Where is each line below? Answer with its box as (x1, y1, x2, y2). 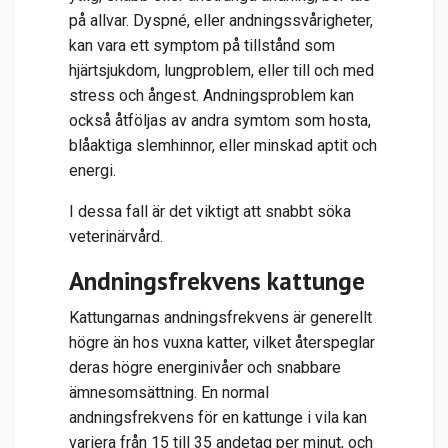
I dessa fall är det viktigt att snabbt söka (69, 201, 351, 221)
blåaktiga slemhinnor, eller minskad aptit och (69, 135, 377, 155)
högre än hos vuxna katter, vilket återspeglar (69, 332, 375, 352)
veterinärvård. (69, 226, 167, 246)
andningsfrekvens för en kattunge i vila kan (69, 407, 367, 427)
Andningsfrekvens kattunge (69, 263, 365, 297)
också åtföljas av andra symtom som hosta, (69, 110, 371, 130)
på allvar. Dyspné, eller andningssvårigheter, (69, 10, 373, 30)
